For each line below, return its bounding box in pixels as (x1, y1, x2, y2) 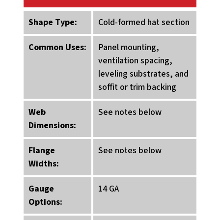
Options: (28, 196, 62, 208)
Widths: (28, 158, 59, 170)
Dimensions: (28, 119, 76, 132)
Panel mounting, (98, 41, 160, 54)
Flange (28, 144, 55, 157)
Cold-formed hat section (98, 16, 190, 28)
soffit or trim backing (98, 81, 177, 93)
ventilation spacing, (98, 55, 173, 67)
